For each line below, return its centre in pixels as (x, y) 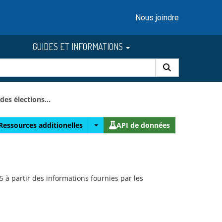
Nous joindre (157, 17)
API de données (143, 125)
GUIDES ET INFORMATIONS (79, 47)
